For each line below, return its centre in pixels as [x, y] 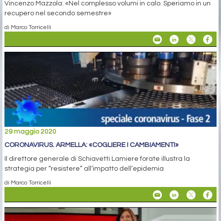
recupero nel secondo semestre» [58, 14]
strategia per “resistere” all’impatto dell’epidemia [84, 169]
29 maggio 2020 [30, 132]
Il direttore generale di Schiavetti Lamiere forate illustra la [97, 159]
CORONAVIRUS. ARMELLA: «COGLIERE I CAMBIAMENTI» [92, 145]
